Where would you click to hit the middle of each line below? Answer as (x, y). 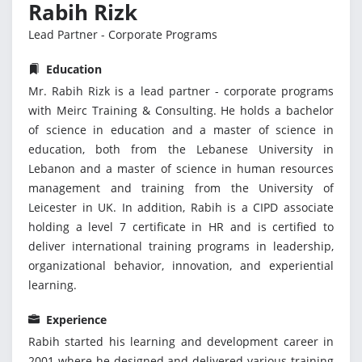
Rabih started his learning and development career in (181, 341)
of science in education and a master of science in (181, 129)
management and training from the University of (181, 187)
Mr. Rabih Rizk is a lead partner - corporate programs (181, 90)
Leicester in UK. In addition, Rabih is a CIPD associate (181, 207)
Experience (75, 319)
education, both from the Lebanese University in (181, 149)
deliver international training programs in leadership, (181, 246)
